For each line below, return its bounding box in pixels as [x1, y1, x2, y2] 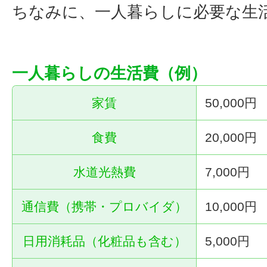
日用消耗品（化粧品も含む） [22, 234, 187, 249]
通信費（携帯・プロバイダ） [21, 200, 187, 214]
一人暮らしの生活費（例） [12, 64, 207, 83]
